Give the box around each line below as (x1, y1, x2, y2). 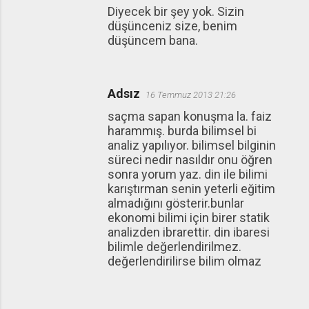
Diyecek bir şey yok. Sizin (108, 4, 244, 19)
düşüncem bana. (108, 33, 198, 48)
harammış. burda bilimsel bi (108, 123, 257, 138)
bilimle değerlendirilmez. (108, 239, 241, 254)
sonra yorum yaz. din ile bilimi (108, 167, 268, 181)
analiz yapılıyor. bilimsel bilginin (108, 138, 276, 152)
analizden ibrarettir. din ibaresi (108, 225, 270, 239)
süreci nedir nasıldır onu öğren (108, 152, 272, 167)
